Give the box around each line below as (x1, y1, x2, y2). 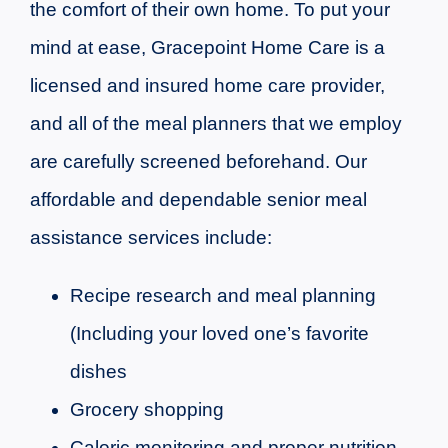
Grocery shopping (69, 398, 224, 420)
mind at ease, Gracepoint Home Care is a (29, 36, 385, 58)
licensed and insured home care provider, (29, 74, 385, 96)
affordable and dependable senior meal (29, 188, 367, 210)
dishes (69, 360, 127, 382)
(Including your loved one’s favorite (69, 322, 369, 344)
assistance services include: (29, 226, 272, 248)
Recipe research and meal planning (69, 284, 376, 306)
